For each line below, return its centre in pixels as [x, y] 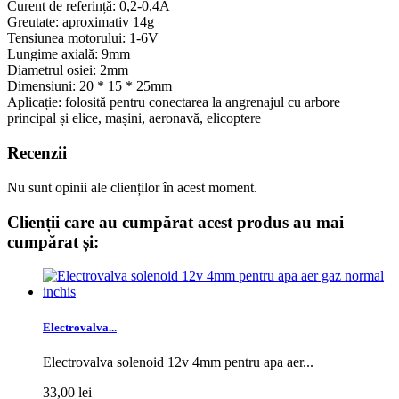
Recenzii [37, 153]
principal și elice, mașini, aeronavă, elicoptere [134, 118]
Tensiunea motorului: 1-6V [83, 38]
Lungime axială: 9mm [69, 54]
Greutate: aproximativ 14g [81, 22]
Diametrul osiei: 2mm [68, 70]
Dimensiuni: [41, 86]
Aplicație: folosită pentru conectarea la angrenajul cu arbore [174, 102]
